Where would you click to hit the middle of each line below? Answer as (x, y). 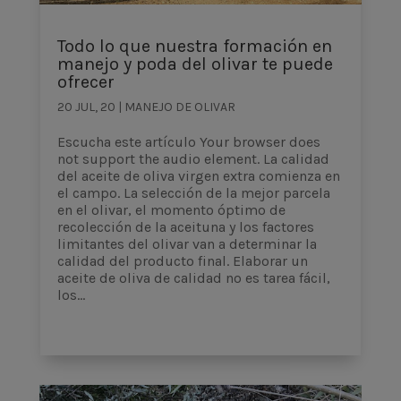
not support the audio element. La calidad (193, 159)
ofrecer (85, 82)
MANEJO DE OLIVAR (179, 107)
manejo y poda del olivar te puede (195, 64)
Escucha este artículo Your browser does (188, 142)
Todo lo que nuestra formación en (194, 47)
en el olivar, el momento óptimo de (171, 210)
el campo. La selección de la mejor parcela (193, 193)
